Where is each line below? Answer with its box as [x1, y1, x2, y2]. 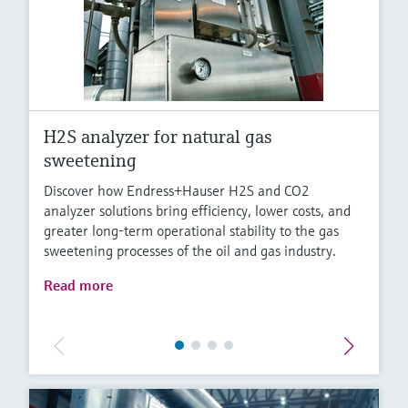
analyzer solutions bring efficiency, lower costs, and [44, 201, 351, 220]
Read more [44, 276, 113, 295]
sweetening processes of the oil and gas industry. [44, 241, 336, 260]
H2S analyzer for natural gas [44, 126, 272, 149]
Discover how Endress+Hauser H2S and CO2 [44, 181, 310, 200]
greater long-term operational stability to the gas [44, 221, 339, 240]
